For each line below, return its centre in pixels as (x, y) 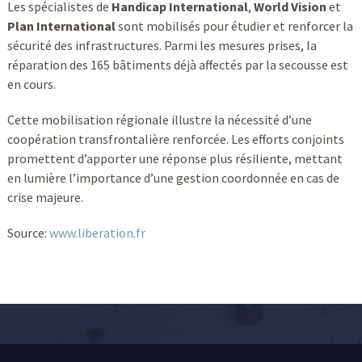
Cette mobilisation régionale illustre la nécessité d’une (159, 119)
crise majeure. (45, 197)
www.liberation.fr (97, 232)
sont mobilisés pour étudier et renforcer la (234, 25)
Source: (28, 232)
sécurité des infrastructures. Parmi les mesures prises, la (162, 45)
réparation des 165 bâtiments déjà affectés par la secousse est (177, 64)
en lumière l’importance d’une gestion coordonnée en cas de (173, 177)
